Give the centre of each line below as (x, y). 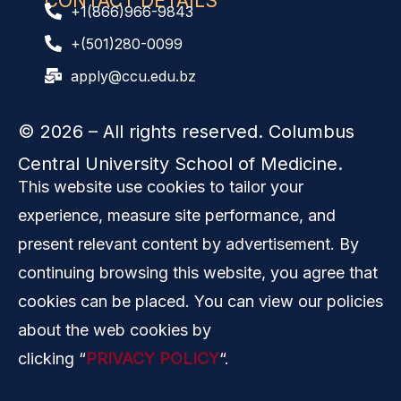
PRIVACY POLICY (153, 358)
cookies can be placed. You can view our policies (200, 301)
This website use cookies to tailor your (161, 186)
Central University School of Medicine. (180, 163)
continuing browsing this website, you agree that (198, 272)
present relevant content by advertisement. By (188, 243)
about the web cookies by (115, 329)
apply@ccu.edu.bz (133, 76)
